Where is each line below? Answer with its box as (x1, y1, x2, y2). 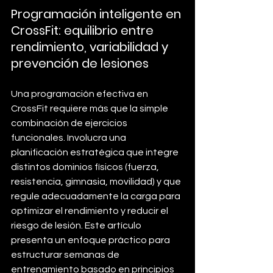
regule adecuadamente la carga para (11, 191, 182, 201)
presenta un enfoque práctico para (11, 235, 172, 245)
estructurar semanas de (11, 250, 121, 260)
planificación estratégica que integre (11, 147, 180, 157)
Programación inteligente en (11, 5, 184, 23)
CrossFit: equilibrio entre (11, 22, 157, 39)
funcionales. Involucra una (11, 133, 128, 143)
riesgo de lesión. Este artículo (11, 221, 143, 230)
